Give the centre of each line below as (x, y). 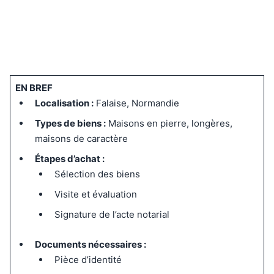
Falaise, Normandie (136, 103)
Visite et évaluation (95, 194)
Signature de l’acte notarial (112, 214)
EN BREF (34, 88)
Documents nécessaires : (90, 244)
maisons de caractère (81, 139)
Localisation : (64, 103)
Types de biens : (70, 123)
